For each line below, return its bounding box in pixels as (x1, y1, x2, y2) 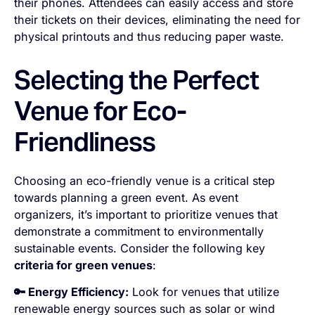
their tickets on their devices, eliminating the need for (14, 12, 301, 27)
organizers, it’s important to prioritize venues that (14, 207, 278, 221)
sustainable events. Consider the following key (14, 240, 266, 255)
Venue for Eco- (14, 94, 186, 128)
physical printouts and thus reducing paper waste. (14, 29, 285, 44)
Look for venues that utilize (129, 285, 280, 300)
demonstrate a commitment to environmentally (14, 224, 264, 238)
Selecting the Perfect (14, 63, 259, 97)
